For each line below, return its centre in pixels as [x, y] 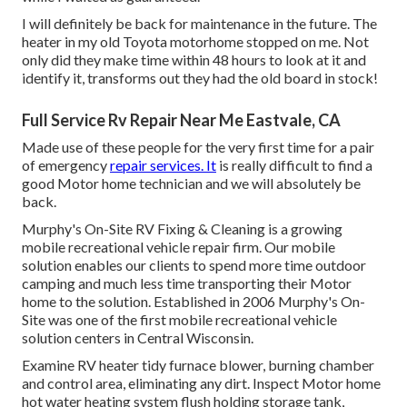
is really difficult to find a [294, 165]
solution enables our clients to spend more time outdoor [194, 265]
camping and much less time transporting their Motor [187, 283]
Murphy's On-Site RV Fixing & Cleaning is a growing [182, 229]
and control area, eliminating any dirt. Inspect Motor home [201, 383]
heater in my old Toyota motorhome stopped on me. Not [195, 42]
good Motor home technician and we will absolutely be [191, 184]
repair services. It [163, 165]
